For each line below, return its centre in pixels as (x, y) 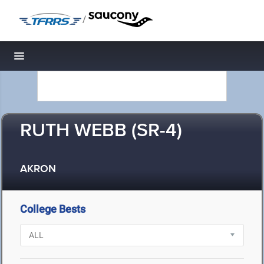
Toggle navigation (59, 59)
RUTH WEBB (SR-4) (101, 131)
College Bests (53, 209)
